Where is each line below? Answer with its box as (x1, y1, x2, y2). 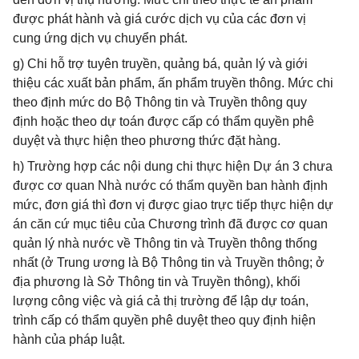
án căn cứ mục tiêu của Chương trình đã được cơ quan (13, 217, 328, 231)
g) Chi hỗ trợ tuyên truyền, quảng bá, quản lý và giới (13, 57, 308, 71)
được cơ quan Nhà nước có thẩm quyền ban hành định (13, 179, 328, 192)
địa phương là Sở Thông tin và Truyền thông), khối (13, 275, 301, 288)
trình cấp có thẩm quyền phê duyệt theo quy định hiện (13, 313, 316, 327)
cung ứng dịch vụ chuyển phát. (13, 31, 188, 45)
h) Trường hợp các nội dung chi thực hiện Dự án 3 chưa (13, 159, 333, 173)
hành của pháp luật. (13, 333, 125, 346)
